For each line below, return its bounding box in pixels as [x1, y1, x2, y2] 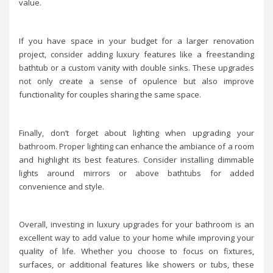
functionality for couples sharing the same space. [19, 88, 202, 100]
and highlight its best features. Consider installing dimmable [19, 154, 254, 165]
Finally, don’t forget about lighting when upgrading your [19, 127, 254, 138]
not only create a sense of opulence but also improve [19, 75, 254, 87]
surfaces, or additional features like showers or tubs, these [19, 259, 254, 271]
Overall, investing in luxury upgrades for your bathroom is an [19, 219, 254, 230]
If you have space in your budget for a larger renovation [19, 35, 254, 46]
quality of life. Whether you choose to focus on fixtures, [19, 246, 254, 257]
